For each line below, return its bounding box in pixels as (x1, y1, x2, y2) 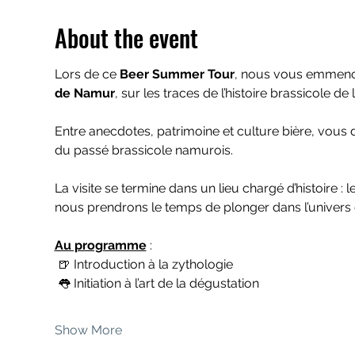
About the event (54, 20, 198, 55)
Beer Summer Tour (119, 67, 235, 82)
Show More (54, 323, 122, 338)
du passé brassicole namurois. (54, 143, 233, 158)
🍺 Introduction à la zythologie (57, 257, 233, 272)
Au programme (54, 238, 147, 253)
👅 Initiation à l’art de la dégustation (57, 276, 259, 291)
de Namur (54, 86, 115, 101)
